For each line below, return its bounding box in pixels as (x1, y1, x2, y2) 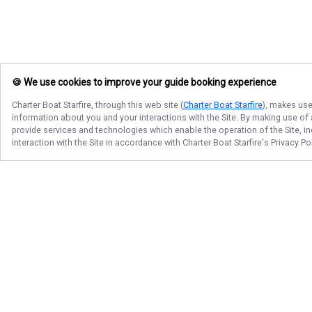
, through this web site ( (91, 100, 183, 110)
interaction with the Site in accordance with (12, 137, 182, 148)
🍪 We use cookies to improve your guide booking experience (12, 77, 276, 88)
